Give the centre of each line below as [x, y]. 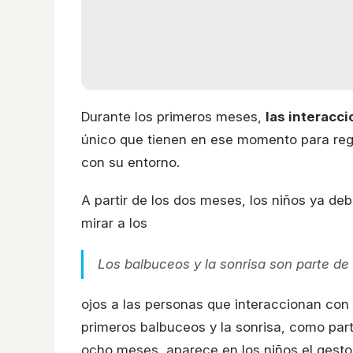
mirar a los [114, 223]
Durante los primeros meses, [173, 117]
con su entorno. [130, 163]
